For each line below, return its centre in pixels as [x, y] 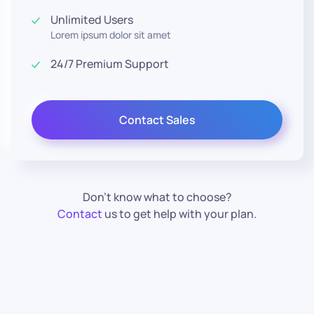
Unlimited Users [92, 20]
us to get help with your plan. [179, 214]
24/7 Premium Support [110, 64]
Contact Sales [157, 120]
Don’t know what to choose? [157, 197]
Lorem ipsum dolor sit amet [111, 35]
